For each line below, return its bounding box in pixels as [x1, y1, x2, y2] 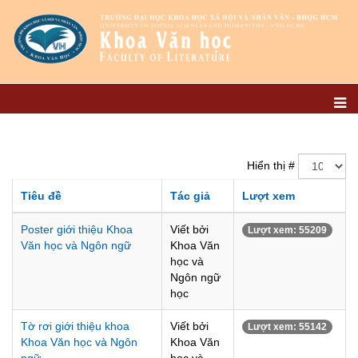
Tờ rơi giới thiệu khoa [21, 320, 129, 332]
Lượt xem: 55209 [248, 225, 327, 236]
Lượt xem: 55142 [248, 321, 327, 332]
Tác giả [170, 189, 210, 202]
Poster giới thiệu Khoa [21, 223, 133, 236]
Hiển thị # [247, 158, 295, 172]
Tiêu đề [21, 189, 62, 202]
